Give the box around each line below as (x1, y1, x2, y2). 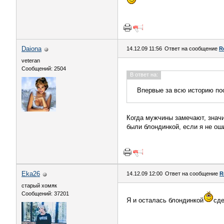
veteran (21, 57, 40, 63)
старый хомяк (21, 182, 57, 188)
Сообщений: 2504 (21, 65, 66, 71)
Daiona (21, 45, 41, 52)
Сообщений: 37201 (21, 190, 69, 196)
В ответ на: (130, 71, 158, 77)
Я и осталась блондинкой (126, 196, 203, 204)
